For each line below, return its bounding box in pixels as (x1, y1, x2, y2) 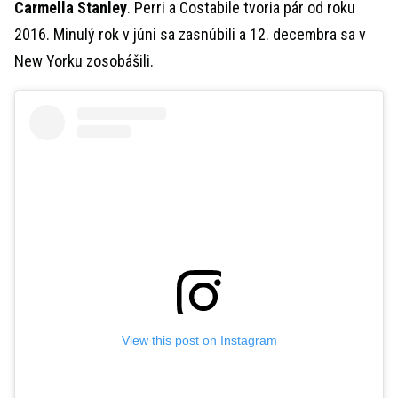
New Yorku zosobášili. (14, 52, 154, 71)
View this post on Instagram (121, 332, 277, 347)
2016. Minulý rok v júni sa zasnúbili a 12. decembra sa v (14, 25, 366, 44)
